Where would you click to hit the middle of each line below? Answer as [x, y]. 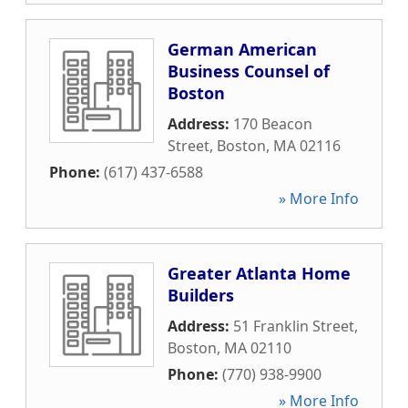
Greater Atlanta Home [259, 273]
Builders [201, 295]
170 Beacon [273, 124]
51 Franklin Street [294, 326]
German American [242, 49]
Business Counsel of [249, 71]
